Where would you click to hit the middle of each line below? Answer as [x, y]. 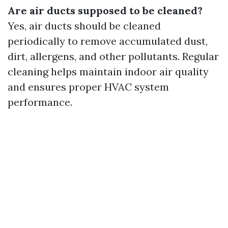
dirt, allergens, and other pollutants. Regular [113, 56]
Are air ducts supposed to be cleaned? [105, 11]
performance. [40, 102]
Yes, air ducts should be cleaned [84, 26]
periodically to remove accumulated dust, [108, 41]
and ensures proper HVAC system [88, 87]
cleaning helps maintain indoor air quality [108, 72]
